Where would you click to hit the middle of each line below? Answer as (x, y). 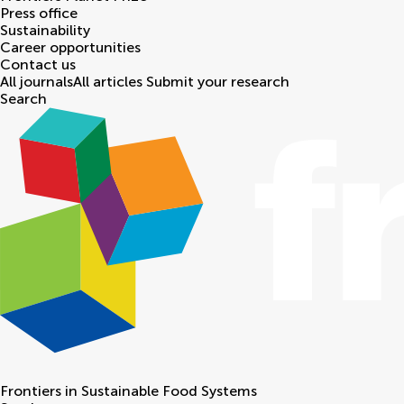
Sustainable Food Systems (169, 391)
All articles (108, 82)
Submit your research (218, 82)
